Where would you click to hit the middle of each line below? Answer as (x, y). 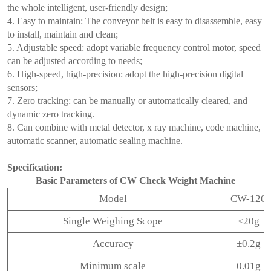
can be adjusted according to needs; (75, 61)
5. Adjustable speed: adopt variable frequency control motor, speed (134, 47)
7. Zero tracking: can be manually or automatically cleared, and (127, 101)
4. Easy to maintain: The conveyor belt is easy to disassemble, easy (135, 21)
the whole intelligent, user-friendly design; (87, 8)
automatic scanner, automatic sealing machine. (95, 141)
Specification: (35, 167)
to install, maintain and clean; (63, 34)
